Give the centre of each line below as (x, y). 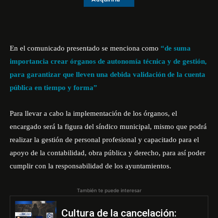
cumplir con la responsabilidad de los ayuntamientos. (91, 166)
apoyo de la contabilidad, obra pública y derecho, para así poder (108, 153)
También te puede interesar (109, 190)
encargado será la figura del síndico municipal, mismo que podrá (108, 127)
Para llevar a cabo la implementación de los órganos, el (93, 113)
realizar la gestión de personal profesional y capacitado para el (104, 140)
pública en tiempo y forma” (55, 88)
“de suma (176, 48)
